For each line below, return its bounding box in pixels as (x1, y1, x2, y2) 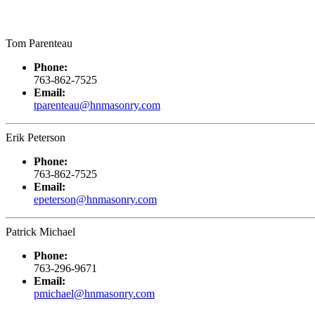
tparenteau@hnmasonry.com (34, 98, 160, 111)
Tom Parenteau (6, 37, 72, 49)
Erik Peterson (6, 131, 65, 143)
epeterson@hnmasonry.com (34, 193, 157, 205)
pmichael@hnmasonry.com (34, 287, 155, 300)
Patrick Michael (6, 225, 75, 238)
